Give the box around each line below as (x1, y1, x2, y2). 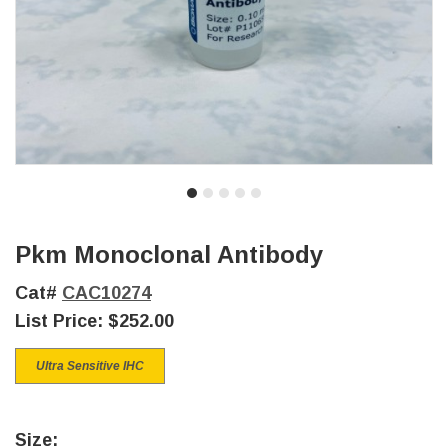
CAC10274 (62, 283, 151, 303)
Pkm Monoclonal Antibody (15, 241, 323, 268)
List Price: (15, 311, 108, 331)
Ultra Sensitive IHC (36, 359, 144, 373)
